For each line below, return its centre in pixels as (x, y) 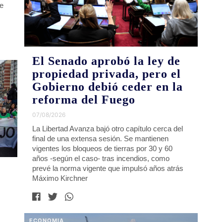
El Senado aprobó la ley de (107, 61)
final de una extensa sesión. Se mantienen (101, 138)
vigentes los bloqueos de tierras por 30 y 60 (103, 148)
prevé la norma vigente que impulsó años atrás (108, 168)
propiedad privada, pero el (107, 74)
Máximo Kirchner (60, 178)
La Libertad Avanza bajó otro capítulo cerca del (108, 128)
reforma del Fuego (84, 99)
